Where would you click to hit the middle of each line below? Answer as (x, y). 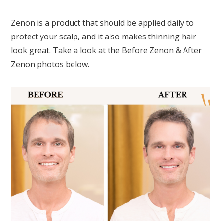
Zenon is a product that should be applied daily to (103, 23)
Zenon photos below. (50, 64)
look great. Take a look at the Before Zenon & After (107, 51)
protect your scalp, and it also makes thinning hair (104, 37)
